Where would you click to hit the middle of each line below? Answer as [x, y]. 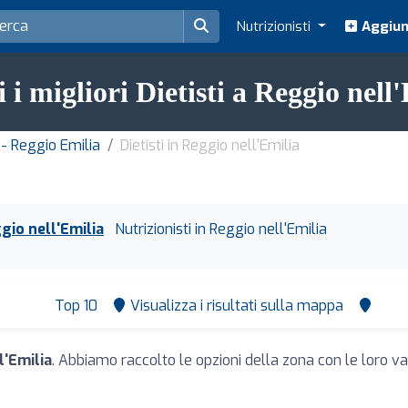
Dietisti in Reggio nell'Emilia [210, 145]
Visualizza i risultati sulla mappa [236, 306]
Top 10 [74, 306]
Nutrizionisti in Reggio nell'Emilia [221, 229]
